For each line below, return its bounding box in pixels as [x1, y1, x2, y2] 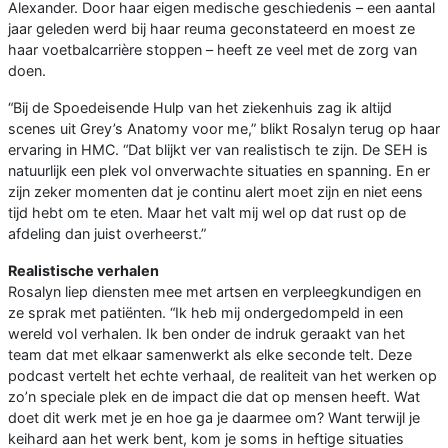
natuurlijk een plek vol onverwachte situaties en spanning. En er [8, 162, 430, 180]
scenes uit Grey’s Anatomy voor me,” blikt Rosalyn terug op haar [8, 120, 440, 138]
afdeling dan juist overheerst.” [8, 225, 206, 243]
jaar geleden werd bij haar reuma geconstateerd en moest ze [8, 20, 415, 38]
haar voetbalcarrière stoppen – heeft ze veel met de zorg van [8, 41, 417, 59]
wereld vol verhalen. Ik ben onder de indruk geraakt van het [8, 325, 405, 343]
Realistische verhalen [8, 262, 159, 280]
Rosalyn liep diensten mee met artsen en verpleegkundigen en [8, 283, 421, 301]
